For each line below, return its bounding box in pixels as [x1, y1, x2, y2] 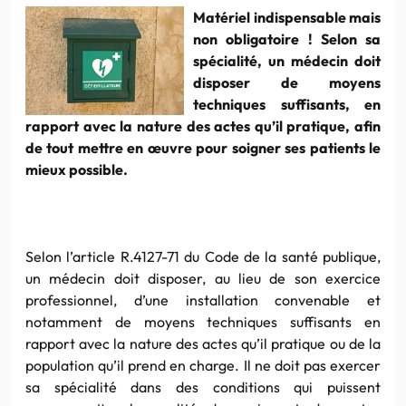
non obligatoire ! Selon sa [193, 29, 381, 48]
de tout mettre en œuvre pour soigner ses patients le [25, 138, 381, 157]
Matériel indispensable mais [193, 7, 381, 26]
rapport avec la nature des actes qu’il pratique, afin [25, 116, 381, 135]
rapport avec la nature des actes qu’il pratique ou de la [25, 333, 381, 353]
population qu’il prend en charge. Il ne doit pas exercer [25, 355, 381, 374]
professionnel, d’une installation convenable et [25, 290, 381, 309]
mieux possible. [25, 159, 128, 179]
